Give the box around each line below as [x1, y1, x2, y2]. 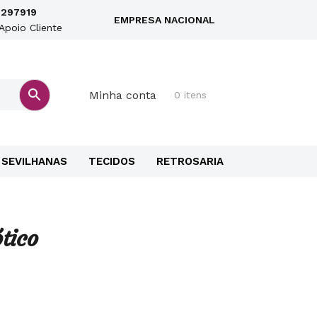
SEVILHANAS [1, 155, 67, 168]
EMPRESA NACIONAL [113, 14, 215, 25]
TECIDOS [88, 155, 135, 168]
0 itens [174, 88, 207, 100]
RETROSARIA [156, 155, 224, 168]
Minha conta [89, 88, 156, 102]
